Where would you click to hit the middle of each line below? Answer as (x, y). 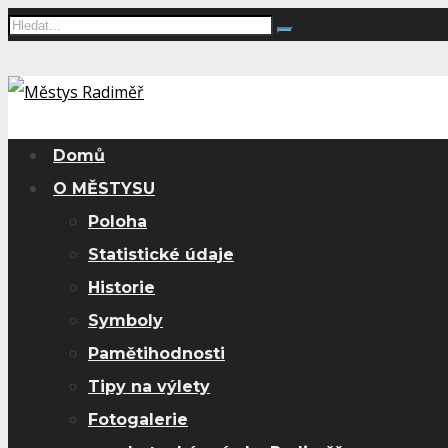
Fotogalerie (138, 419)
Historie (121, 287)
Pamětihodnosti (156, 353)
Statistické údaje (161, 254)
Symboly (125, 320)
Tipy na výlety (149, 386)
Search (32, 23)
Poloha (117, 221)
